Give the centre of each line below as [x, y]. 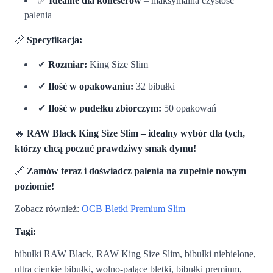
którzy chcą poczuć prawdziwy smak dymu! [105, 148]
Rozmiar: [68, 64]
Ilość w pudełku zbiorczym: [105, 108]
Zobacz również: [48, 208]
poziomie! [34, 186]
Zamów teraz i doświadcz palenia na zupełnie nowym [136, 171]
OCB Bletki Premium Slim [133, 208]
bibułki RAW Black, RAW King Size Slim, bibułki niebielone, [135, 253]
